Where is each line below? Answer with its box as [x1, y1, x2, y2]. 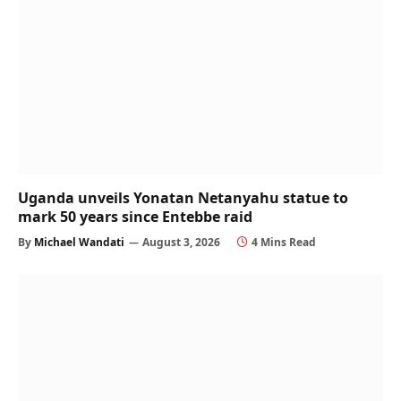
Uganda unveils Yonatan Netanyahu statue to [18, 188, 348, 209]
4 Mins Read [252, 235, 316, 251]
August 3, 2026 [142, 235, 220, 251]
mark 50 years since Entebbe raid [18, 207, 252, 227]
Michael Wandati [34, 235, 124, 251]
